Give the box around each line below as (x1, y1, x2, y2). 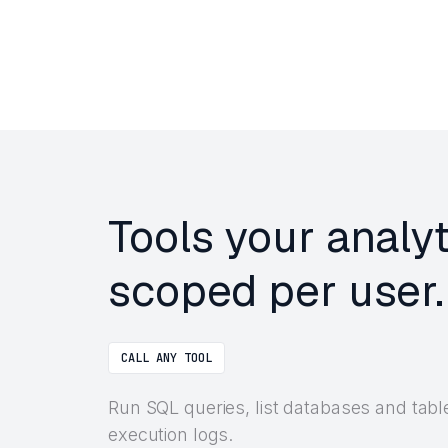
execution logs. (108, 424, 234, 445)
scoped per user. (108, 262, 445, 319)
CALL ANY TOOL (121, 350, 212, 366)
